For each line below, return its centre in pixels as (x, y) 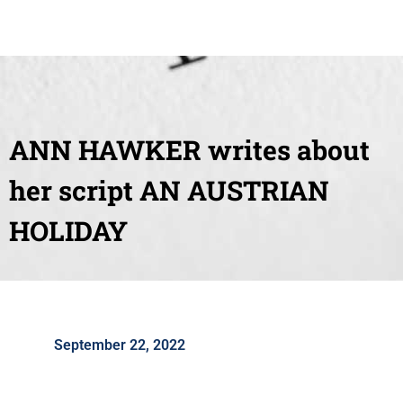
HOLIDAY (68, 231)
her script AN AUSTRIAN (169, 191)
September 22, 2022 (120, 345)
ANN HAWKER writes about (189, 150)
